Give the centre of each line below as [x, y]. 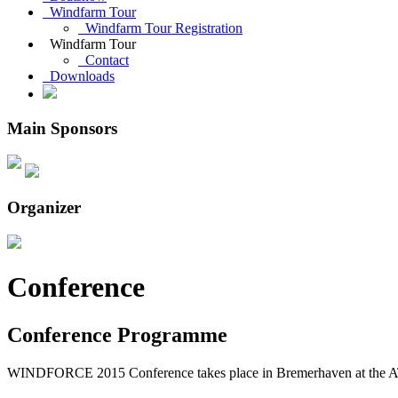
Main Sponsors [62, 128]
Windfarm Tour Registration [160, 28]
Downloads [79, 76]
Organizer [44, 208]
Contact [103, 60]
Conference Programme [117, 334]
